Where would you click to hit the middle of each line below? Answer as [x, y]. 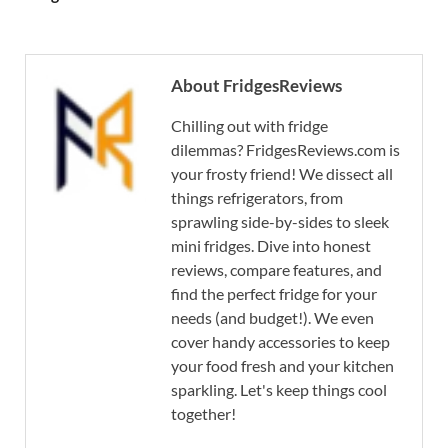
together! [203, 413]
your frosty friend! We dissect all [282, 173]
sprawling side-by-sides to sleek [280, 221]
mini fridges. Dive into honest [271, 245]
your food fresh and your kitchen [282, 365]
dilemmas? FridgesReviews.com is [285, 149]
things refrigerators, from [257, 197]
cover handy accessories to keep [280, 341]
